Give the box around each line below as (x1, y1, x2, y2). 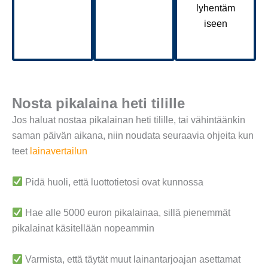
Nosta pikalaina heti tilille (12, 95, 185, 112)
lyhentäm (196, 2, 235, 13)
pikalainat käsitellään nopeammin (12, 223, 154, 234)
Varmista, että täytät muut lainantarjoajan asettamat (23, 254, 241, 265)
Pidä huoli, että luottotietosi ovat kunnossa (23, 176, 204, 187)
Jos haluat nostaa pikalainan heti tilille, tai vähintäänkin (12, 115, 245, 126)
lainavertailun (30, 146, 87, 157)
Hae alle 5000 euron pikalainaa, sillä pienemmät (23, 208, 231, 218)
